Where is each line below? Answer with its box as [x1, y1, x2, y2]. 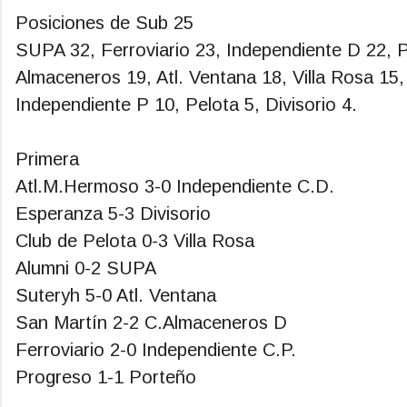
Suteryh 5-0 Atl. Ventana [15, 285, 216, 306]
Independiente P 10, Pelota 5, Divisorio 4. [15, 94, 357, 115]
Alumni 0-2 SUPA [15, 258, 162, 279]
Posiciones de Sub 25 [15, 13, 194, 34]
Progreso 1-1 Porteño [15, 367, 202, 388]
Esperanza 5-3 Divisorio [15, 203, 211, 224]
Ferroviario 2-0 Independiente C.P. [15, 340, 296, 361]
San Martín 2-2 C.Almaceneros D [15, 313, 293, 333]
